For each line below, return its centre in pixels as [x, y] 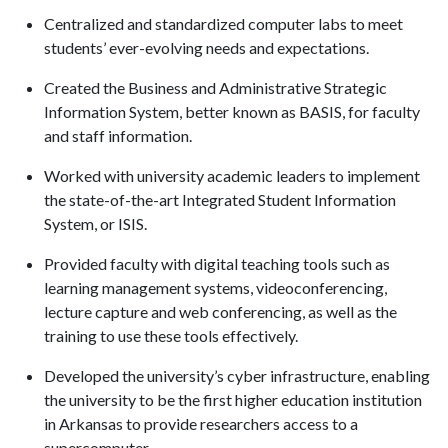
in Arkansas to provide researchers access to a [201, 423]
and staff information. [118, 135]
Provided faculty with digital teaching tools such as [217, 263]
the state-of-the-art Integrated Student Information [220, 199]
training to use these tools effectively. [171, 335]
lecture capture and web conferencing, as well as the [220, 311]
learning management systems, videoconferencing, [215, 287]
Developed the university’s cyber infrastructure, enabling [237, 375]
